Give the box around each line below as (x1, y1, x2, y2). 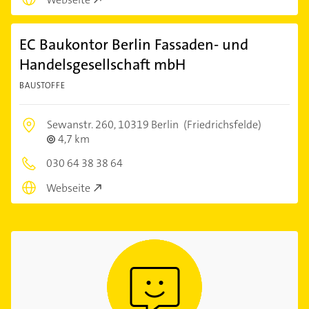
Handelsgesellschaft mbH (19, 54, 186, 74)
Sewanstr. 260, (47, 117, 118, 132)
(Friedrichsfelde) (181, 117, 261, 132)
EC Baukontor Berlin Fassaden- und (19, 34, 248, 54)
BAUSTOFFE (19, 79, 66, 91)
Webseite (46, 181, 90, 196)
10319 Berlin (118, 117, 179, 132)
